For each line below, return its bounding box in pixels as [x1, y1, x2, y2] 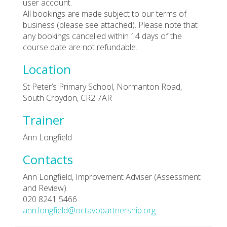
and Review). [23, 182, 68, 194]
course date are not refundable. [23, 41, 137, 53]
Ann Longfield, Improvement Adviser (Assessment [23, 171, 201, 182]
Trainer [23, 111, 64, 128]
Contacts [23, 150, 73, 168]
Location [23, 60, 71, 78]
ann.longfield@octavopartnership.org [23, 204, 156, 216]
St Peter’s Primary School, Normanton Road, [23, 81, 182, 92]
